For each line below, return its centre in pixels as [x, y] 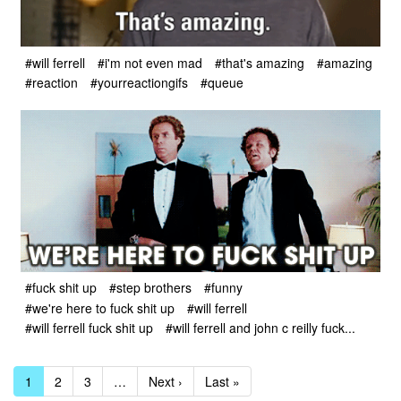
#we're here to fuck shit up [100, 307]
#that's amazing [260, 62]
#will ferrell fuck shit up [89, 327]
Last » [222, 381]
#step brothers [150, 288]
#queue [222, 82]
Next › [166, 381]
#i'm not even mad [150, 62]
